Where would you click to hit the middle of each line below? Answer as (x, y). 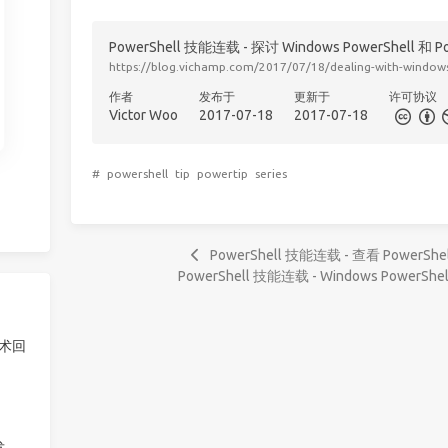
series (270, 173)
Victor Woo (144, 115)
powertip (222, 173)
